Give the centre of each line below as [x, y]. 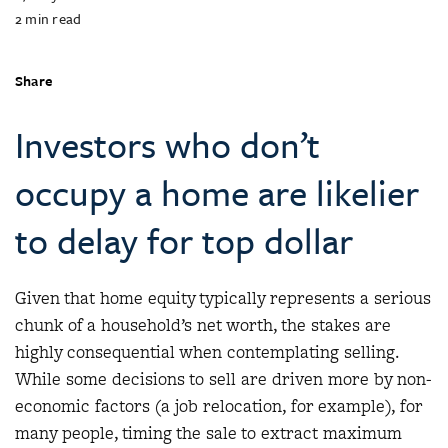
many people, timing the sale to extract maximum [208, 433]
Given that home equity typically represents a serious [223, 298]
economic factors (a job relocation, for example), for [218, 406]
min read [53, 18]
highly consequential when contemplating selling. [207, 352]
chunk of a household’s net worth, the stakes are [203, 325]
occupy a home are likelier [217, 192]
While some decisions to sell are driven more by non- [223, 379]
